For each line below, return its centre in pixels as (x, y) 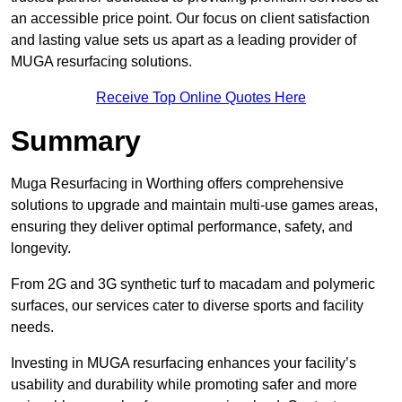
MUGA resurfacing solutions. (101, 62)
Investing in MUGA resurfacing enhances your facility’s (184, 363)
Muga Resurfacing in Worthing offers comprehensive (177, 184)
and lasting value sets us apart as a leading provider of (184, 40)
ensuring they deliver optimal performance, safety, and (182, 227)
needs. (32, 328)
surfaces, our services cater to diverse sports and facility (187, 306)
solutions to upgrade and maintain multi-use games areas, (194, 205)
